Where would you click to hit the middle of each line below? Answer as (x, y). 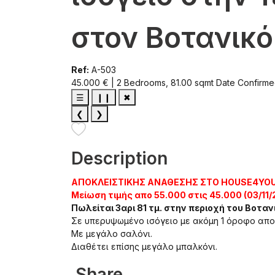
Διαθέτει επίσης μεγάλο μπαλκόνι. (144, 247)
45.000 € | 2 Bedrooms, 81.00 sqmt (144, 82)
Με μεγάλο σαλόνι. (112, 234)
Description (119, 159)
